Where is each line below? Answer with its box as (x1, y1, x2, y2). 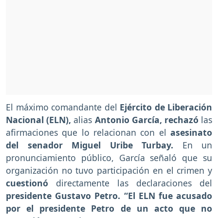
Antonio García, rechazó (94, 114, 199, 126)
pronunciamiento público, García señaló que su (6, 152, 212, 164)
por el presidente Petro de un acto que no (6, 202, 212, 215)
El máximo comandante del (6, 101, 117, 113)
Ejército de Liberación (117, 101, 212, 113)
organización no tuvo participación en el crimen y (6, 164, 212, 177)
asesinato (170, 127, 212, 139)
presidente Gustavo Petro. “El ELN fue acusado (6, 190, 212, 202)
